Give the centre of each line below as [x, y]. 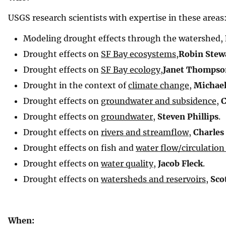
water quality [127, 163]
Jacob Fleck [180, 163]
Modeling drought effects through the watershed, [123, 38]
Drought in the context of [76, 85]
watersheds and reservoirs [153, 179]
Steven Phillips [188, 116]
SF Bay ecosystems [138, 54]
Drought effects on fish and [79, 148]
